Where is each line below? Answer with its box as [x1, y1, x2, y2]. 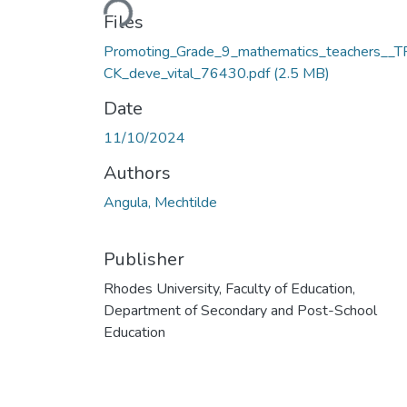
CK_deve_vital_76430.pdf [104, 63, 273, 84]
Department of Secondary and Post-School [104, 300, 377, 321]
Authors [104, 160, 171, 185]
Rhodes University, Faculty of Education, [104, 278, 355, 299]
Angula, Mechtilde [104, 192, 217, 213]
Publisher [104, 246, 184, 272]
